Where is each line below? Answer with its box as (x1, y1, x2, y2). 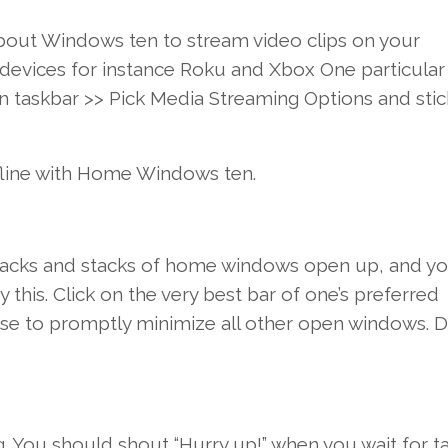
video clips (252, 29, 347, 52)
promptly (48, 312, 131, 335)
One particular (319, 58, 445, 81)
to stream (157, 29, 253, 52)
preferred (353, 283, 439, 306)
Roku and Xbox (174, 58, 320, 81)
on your (351, 29, 420, 52)
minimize (135, 312, 216, 335)
